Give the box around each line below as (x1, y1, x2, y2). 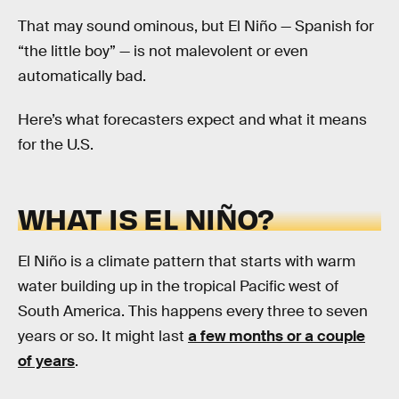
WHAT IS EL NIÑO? (18, 199, 274, 236)
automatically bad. (18, 66, 146, 85)
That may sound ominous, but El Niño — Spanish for (18, 16, 374, 36)
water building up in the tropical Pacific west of (18, 277, 338, 297)
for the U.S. (18, 135, 94, 155)
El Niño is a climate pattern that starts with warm (18, 252, 355, 272)
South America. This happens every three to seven (18, 302, 368, 322)
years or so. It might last (18, 327, 188, 346)
